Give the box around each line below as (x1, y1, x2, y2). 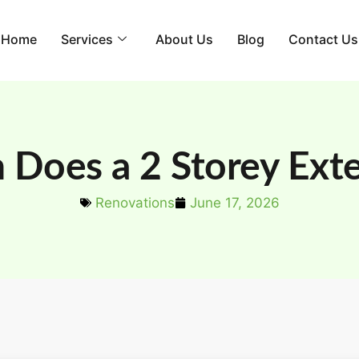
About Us (155, 30, 213, 47)
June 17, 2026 (189, 195, 280, 211)
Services (61, 30, 113, 47)
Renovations (95, 195, 175, 211)
